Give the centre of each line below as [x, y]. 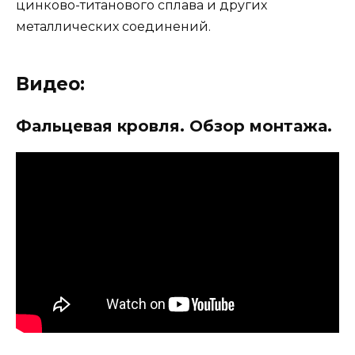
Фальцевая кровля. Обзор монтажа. [174, 126]
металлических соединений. [113, 27]
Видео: [50, 84]
